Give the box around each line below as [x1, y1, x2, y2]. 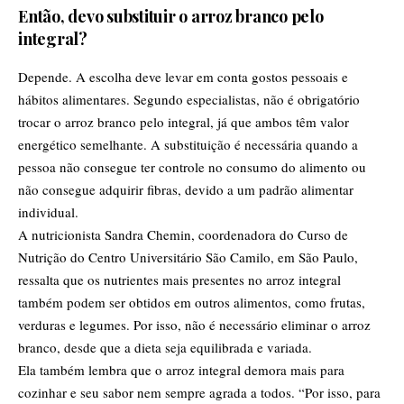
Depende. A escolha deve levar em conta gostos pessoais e [18, 67, 348, 86]
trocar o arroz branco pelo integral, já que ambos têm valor [18, 112, 349, 131]
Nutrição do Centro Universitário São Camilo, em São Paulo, [18, 247, 358, 266]
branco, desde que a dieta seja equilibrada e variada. [18, 337, 312, 356]
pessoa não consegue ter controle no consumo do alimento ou [18, 157, 366, 176]
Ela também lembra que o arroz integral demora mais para [18, 360, 344, 379]
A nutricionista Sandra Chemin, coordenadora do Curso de [18, 225, 348, 243]
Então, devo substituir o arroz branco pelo [18, 5, 324, 28]
